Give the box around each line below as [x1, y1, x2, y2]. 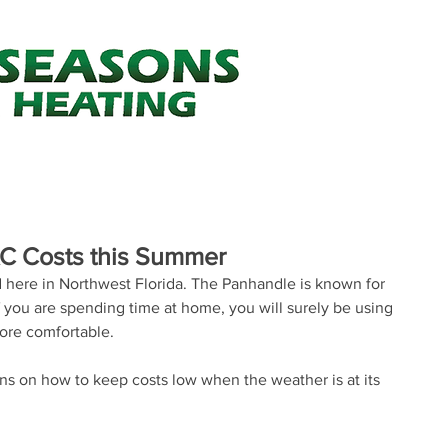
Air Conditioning [324, 73, 429, 90]
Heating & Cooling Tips [166, 153, 338, 172]
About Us [34, 153, 103, 172]
